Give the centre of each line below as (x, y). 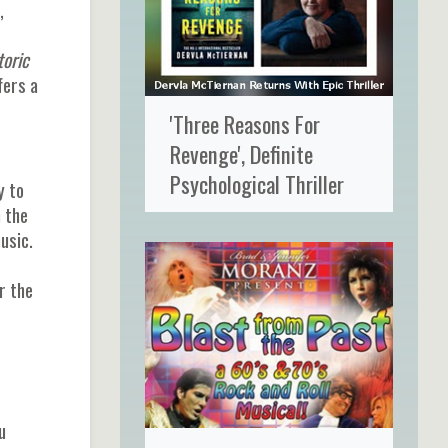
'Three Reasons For (244, 123)
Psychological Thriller (256, 183)
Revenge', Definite (241, 153)
